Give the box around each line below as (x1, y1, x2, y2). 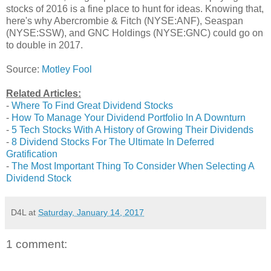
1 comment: (6, 237, 67, 250)
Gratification (6, 148, 57, 159)
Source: (6, 64, 42, 74)
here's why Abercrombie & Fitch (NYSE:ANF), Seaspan (6, 15, 243, 26)
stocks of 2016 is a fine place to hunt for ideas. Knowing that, (6, 3, 264, 14)
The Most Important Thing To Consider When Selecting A (11, 160, 254, 171)
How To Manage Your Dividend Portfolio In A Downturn (11, 112, 246, 123)
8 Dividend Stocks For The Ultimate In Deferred (11, 136, 214, 147)
